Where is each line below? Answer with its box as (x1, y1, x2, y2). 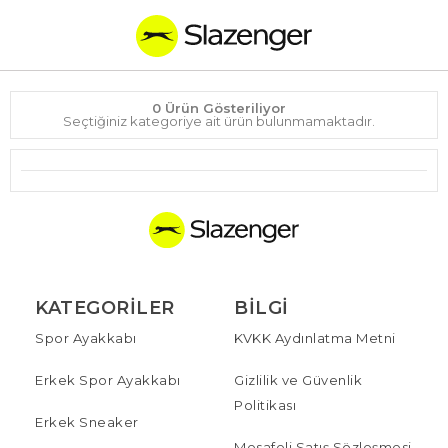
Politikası (234, 396, 296, 413)
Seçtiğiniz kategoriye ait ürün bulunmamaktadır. (63, 113, 375, 129)
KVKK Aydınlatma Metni (234, 329, 396, 346)
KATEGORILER (35, 296, 175, 319)
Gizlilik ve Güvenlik (234, 371, 362, 388)
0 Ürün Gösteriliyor (152, 100, 286, 116)
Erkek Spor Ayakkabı (35, 371, 181, 388)
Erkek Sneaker (35, 413, 139, 430)
